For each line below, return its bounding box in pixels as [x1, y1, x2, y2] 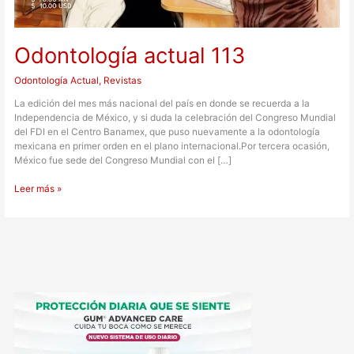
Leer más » [14, 183, 62, 195]
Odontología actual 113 [14, 42, 246, 70]
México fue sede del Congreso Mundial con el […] [14, 155, 232, 167]
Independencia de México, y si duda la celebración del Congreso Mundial [14, 112, 337, 124]
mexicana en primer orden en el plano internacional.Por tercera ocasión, [14, 141, 330, 153]
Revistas [104, 74, 142, 86]
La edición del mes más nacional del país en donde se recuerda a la [14, 98, 311, 110]
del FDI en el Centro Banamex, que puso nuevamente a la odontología [14, 126, 321, 138]
